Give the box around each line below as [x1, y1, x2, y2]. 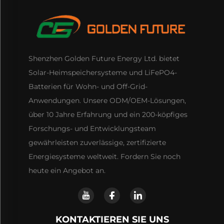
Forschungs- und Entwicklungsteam [28, 124, 156, 133]
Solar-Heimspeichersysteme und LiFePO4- [28, 68, 177, 77]
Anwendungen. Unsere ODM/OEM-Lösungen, [28, 96, 186, 105]
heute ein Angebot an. [28, 166, 105, 175]
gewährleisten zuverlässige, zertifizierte [28, 138, 166, 147]
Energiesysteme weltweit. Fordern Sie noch [28, 152, 180, 161]
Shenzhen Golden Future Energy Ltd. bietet [28, 54, 179, 63]
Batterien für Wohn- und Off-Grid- [28, 82, 147, 91]
